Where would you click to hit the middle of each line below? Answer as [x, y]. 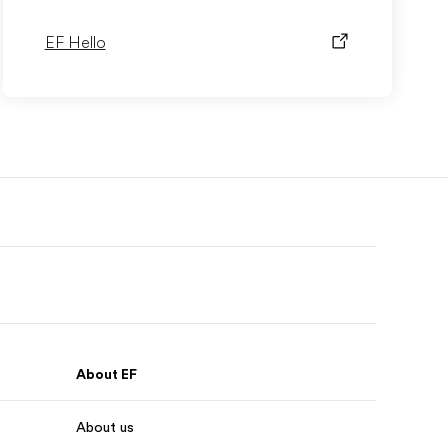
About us [105, 427]
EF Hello [75, 43]
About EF [106, 374]
